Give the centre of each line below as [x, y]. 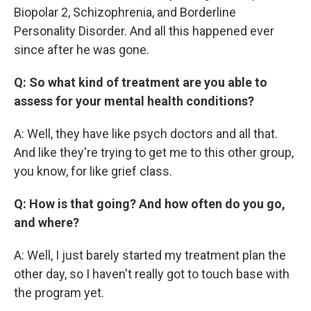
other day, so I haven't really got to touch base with [152, 274]
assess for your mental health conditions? [134, 101]
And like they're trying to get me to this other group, [154, 152]
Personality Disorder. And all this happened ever [144, 31]
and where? [47, 222]
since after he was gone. [82, 50]
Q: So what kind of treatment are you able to [141, 82]
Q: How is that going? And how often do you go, [150, 204]
